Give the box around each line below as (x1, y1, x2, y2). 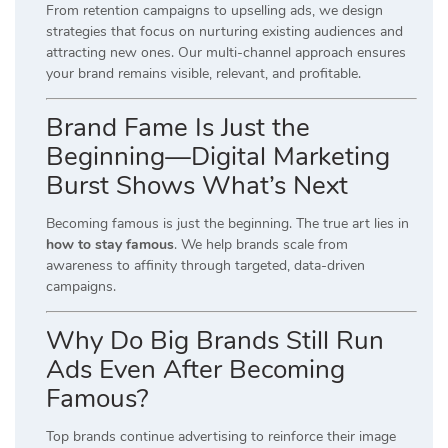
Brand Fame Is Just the (46, 110, 310, 146)
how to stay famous (46, 235, 174, 255)
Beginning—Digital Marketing (46, 139, 390, 175)
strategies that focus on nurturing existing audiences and (46, 22, 403, 42)
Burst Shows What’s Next (46, 168, 348, 204)
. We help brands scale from (174, 235, 348, 255)
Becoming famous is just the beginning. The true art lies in (46, 214, 409, 234)
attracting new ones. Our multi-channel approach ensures (46, 43, 406, 63)
